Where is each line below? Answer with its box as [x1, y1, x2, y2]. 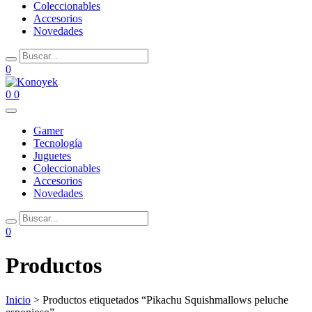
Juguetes [33, 150, 71, 162]
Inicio [6, 293, 31, 306]
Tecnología [33, 137, 82, 149]
